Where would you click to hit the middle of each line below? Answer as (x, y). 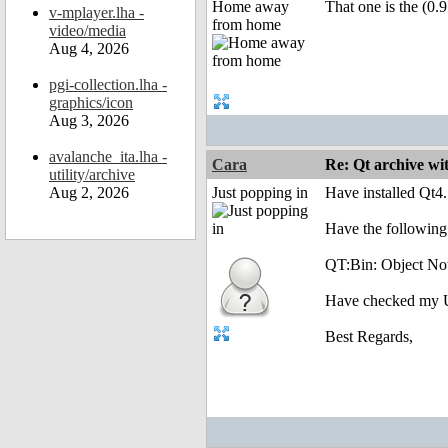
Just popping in (260, 193)
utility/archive (92, 174)
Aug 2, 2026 (89, 192)
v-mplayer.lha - (96, 12)
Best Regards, (369, 337)
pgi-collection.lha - (108, 84)
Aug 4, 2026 (89, 48)
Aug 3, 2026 (89, 120)
